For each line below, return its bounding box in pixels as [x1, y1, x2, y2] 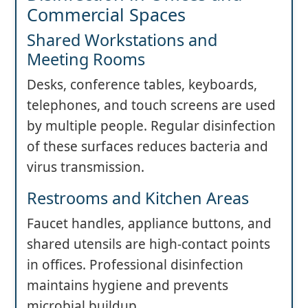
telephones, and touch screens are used [27, 96, 276, 115]
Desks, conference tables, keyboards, [27, 76, 257, 94]
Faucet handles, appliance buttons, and [27, 214, 272, 233]
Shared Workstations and [27, 29, 217, 52]
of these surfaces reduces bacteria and [27, 137, 268, 156]
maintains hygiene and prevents [27, 276, 228, 295]
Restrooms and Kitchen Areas [27, 187, 249, 210]
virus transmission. [27, 158, 144, 177]
